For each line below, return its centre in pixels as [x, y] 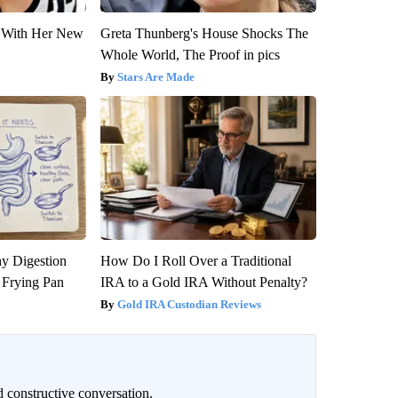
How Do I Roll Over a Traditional [195, 261]
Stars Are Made [155, 77]
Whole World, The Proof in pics [190, 55]
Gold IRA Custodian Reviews [189, 305]
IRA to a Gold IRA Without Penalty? [203, 283]
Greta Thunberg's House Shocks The [204, 34]
